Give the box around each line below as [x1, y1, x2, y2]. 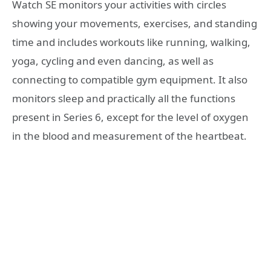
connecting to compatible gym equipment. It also [12, 73, 247, 87]
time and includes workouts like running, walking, [12, 35, 250, 50]
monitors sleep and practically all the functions [12, 91, 235, 106]
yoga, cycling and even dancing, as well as [12, 54, 214, 68]
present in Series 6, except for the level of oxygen [12, 110, 249, 125]
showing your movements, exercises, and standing [12, 16, 257, 31]
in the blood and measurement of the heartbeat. [12, 129, 247, 143]
